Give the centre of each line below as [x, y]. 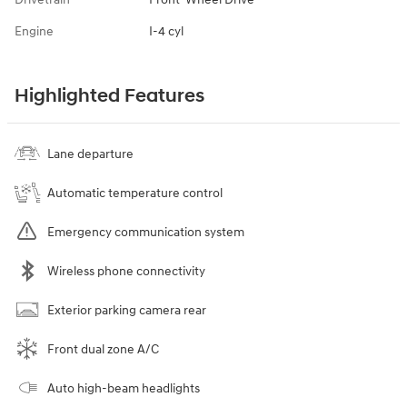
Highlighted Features [109, 96]
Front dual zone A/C [103, 349]
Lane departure [90, 154]
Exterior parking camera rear [127, 310]
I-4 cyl [166, 31]
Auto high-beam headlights [124, 388]
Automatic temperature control [135, 193]
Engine [34, 31]
